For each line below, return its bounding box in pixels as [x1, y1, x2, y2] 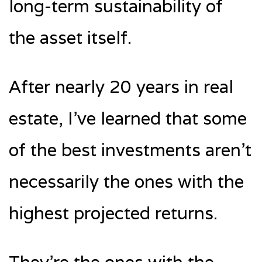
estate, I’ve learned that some [9, 106, 247, 130]
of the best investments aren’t [9, 138, 251, 161]
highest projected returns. [9, 201, 218, 225]
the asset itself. [9, 26, 132, 49]
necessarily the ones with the [9, 170, 244, 193]
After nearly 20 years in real [9, 75, 233, 98]
